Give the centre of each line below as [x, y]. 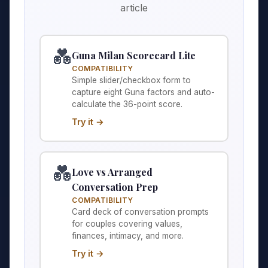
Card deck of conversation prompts [140, 212]
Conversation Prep [115, 187]
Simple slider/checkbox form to [131, 80]
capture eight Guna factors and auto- [143, 92]
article [134, 8]
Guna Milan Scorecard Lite [134, 56]
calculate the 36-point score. [127, 104]
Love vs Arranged [112, 172]
